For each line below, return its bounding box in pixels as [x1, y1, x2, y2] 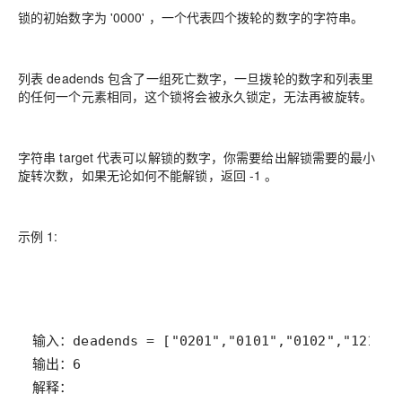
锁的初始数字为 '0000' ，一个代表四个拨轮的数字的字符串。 [18, 7, 364, 26]
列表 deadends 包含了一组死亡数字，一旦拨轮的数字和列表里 [18, 68, 374, 87]
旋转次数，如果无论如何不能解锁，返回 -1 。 [18, 165, 278, 184]
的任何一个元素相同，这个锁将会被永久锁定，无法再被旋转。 [18, 86, 372, 105]
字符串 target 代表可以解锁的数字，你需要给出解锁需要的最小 [18, 147, 376, 166]
